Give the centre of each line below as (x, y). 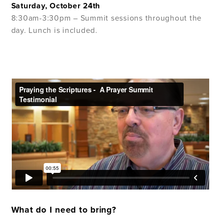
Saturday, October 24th (56, 6)
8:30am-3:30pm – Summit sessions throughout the (107, 18)
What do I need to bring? (64, 210)
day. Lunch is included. (54, 31)
